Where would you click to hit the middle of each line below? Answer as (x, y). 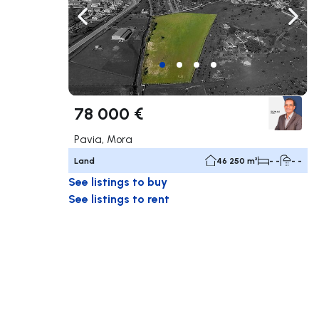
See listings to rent (119, 198)
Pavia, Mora (103, 139)
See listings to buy (118, 181)
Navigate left (115, 23)
